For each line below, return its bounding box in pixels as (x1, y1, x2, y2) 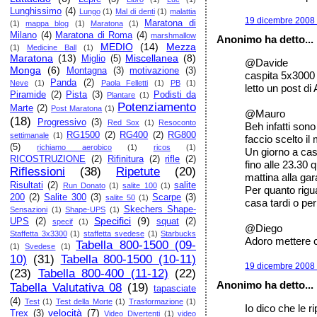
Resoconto (158, 118, 197, 127)
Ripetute (116, 165, 161, 178)
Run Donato (62, 181, 105, 190)
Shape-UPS (65, 205, 106, 214)
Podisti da (153, 90, 197, 100)
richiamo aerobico (37, 143, 112, 151)
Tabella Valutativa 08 (10, 281, 122, 294)
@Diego (245, 222, 283, 235)
